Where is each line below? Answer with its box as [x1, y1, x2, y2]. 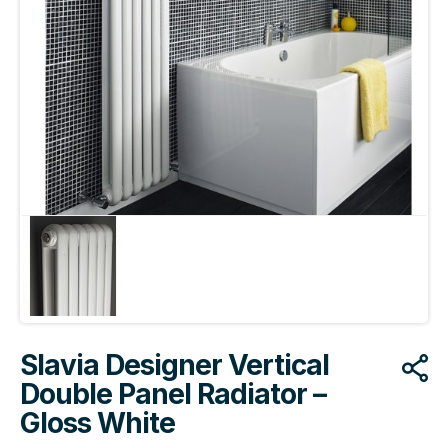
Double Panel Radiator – [20, 376, 326, 411]
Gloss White [20, 405, 175, 440]
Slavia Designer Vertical [20, 347, 329, 382]
